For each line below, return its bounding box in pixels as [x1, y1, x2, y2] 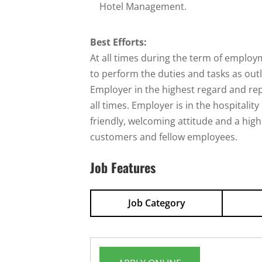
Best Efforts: [90, 35, 147, 49]
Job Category [127, 196, 185, 209]
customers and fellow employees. [90, 130, 238, 143]
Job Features [90, 157, 156, 177]
